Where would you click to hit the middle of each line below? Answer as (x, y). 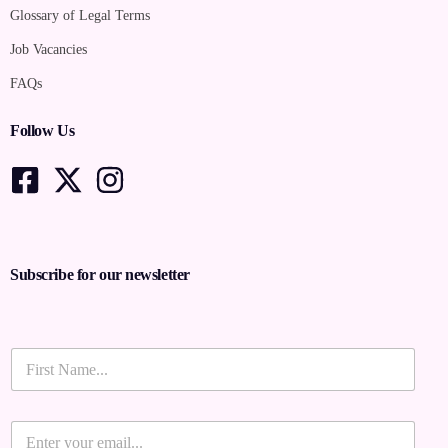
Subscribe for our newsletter (100, 275)
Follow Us (42, 131)
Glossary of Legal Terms (80, 16)
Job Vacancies (48, 50)
